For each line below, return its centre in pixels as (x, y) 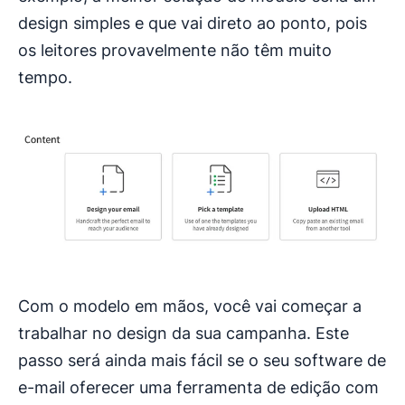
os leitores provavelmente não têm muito (175, 50)
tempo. (45, 77)
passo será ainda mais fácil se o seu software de (202, 361)
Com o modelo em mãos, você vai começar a (190, 306)
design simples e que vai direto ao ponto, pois (193, 23)
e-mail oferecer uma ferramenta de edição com (198, 388)
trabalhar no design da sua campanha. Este (184, 334)
